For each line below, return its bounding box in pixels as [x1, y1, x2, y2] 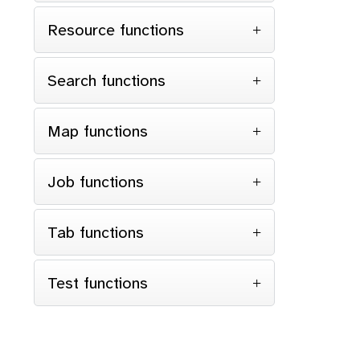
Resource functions [47, 19, 184, 40]
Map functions [47, 121, 148, 141]
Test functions [47, 272, 148, 293]
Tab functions [47, 222, 144, 243]
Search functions [47, 70, 166, 91]
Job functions [47, 171, 144, 192]
